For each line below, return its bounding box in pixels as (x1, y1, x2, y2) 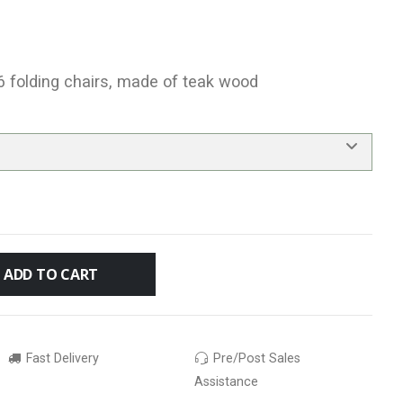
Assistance (193, 373, 258, 390)
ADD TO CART (3, 264, 99, 284)
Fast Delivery (22, 350, 99, 366)
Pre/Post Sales (210, 350, 301, 366)
